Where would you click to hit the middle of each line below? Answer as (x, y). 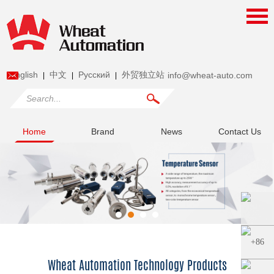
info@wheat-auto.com (210, 75)
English (24, 75)
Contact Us (240, 131)
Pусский (94, 75)
